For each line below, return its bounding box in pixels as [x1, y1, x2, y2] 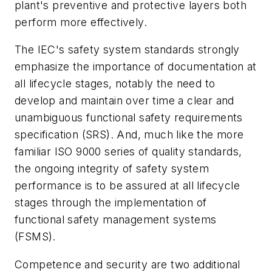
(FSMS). [15, 230, 56, 243]
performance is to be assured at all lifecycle [15, 179, 240, 192]
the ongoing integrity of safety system [15, 162, 209, 175]
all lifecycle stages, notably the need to [15, 77, 216, 90]
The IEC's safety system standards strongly [15, 43, 240, 56]
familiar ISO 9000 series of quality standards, [15, 145, 242, 158]
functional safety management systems [15, 213, 217, 226]
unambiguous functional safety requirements [15, 111, 243, 124]
